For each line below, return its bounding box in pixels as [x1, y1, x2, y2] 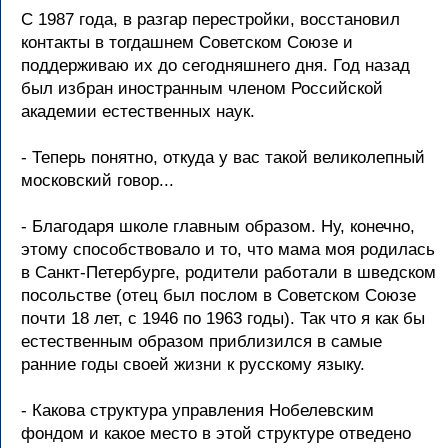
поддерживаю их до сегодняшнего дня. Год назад [21, 56, 410, 75]
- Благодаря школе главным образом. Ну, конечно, [21, 217, 415, 236]
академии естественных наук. [21, 102, 255, 121]
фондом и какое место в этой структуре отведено [21, 424, 411, 443]
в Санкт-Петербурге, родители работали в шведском [21, 263, 436, 282]
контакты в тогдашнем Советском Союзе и [21, 33, 353, 52]
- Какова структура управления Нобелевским [21, 401, 374, 420]
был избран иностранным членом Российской [21, 79, 383, 98]
